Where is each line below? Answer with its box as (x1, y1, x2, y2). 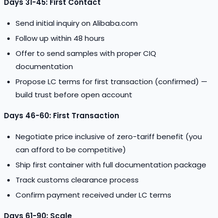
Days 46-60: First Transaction (4, 110, 119, 121)
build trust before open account (16, 89, 132, 100)
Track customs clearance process (16, 174, 139, 185)
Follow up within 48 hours (16, 33, 105, 43)
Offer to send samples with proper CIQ (16, 48, 156, 58)
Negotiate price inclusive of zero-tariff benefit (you (16, 131, 202, 142)
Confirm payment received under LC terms (16, 189, 171, 200)
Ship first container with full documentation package (16, 159, 206, 170)
